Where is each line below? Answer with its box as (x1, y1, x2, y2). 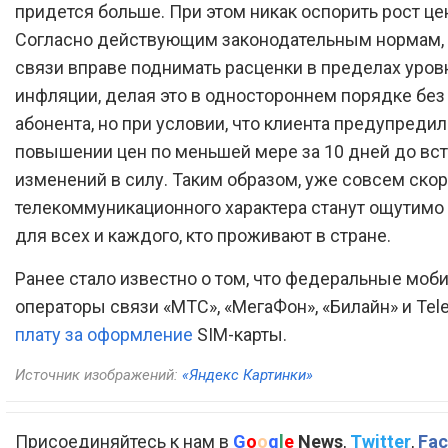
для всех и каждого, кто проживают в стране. (15, 224, 391, 246)
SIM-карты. (193, 323, 287, 345)
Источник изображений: (15, 365, 182, 384)
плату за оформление (15, 323, 193, 345)
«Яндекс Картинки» (182, 365, 313, 384)
